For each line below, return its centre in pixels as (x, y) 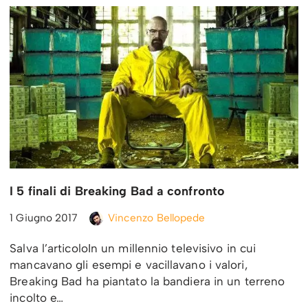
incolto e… (38, 298)
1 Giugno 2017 (44, 218)
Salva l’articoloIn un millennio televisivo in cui (133, 249)
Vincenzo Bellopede (156, 218)
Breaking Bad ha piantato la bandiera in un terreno (147, 282)
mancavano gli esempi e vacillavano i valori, (129, 265)
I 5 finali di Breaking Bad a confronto (118, 191)
